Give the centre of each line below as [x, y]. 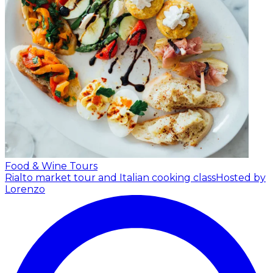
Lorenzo [25, 189]
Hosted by [241, 177]
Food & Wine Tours [51, 166]
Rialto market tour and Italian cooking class [110, 177]
